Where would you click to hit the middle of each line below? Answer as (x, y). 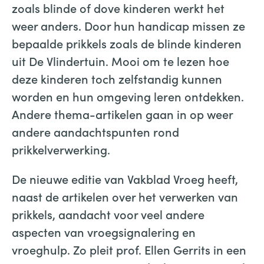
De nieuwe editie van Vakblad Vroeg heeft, (125, 178)
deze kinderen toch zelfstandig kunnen (117, 78)
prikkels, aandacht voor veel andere (108, 214)
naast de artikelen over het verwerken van (125, 196)
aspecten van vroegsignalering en (104, 231)
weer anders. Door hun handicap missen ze (128, 25)
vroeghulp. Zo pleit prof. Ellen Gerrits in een (129, 249)
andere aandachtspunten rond (95, 131)
